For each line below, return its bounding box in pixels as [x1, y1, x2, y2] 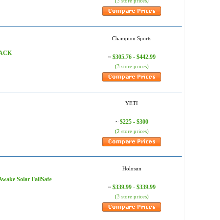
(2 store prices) [114, 128, 149, 134]
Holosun [122, 165, 141, 171]
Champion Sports [112, 35, 151, 41]
